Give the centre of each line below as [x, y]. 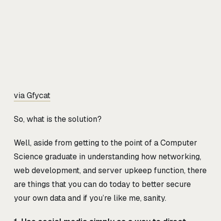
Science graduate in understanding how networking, [108, 156]
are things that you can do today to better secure [102, 184]
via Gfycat [32, 95]
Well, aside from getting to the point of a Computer [106, 143]
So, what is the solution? [58, 119]
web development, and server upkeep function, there [110, 170]
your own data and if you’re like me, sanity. [90, 198]
